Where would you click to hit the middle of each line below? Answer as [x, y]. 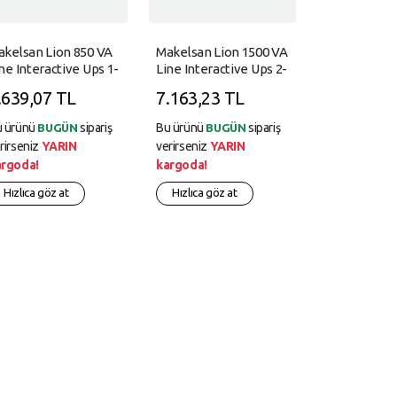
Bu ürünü [181, 128]
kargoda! [182, 165]
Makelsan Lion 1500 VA [222, 52]
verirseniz [183, 147]
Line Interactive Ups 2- [222, 69]
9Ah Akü [180, 86]
